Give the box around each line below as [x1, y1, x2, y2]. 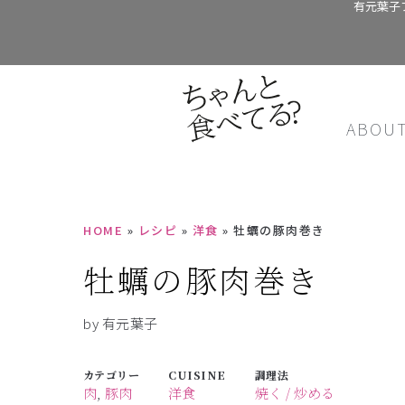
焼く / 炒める [254, 383, 334, 403]
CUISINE [168, 367, 226, 383]
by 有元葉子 [83, 314, 158, 334]
